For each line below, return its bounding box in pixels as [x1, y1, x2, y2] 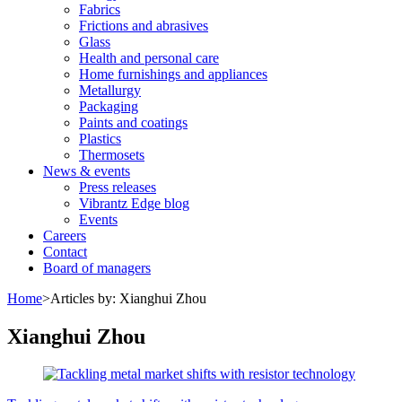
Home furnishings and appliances [79, 66, 267, 82]
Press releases [79, 179, 156, 195]
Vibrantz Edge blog [79, 195, 189, 211]
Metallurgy [79, 82, 141, 98]
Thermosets [79, 146, 144, 162]
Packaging [79, 98, 138, 114]
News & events [43, 162, 130, 179]
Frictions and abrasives [79, 17, 208, 33]
